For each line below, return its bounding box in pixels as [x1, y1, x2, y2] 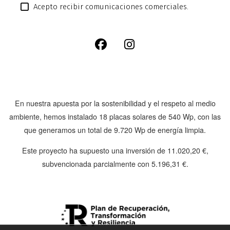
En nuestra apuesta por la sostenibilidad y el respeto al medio [14, 98, 216, 108]
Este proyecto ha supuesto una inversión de [22, 145, 167, 156]
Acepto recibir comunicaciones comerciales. [33, 2, 188, 11]
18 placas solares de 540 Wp [99, 111, 194, 122]
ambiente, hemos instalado [9, 111, 99, 122]
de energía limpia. [145, 124, 206, 135]
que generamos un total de [24, 124, 114, 135]
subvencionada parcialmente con [42, 159, 151, 169]
